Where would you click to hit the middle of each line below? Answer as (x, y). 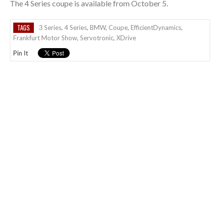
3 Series (50, 27)
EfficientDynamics (156, 27)
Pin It (21, 53)
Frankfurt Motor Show (45, 38)
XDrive (126, 38)
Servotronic (97, 38)
